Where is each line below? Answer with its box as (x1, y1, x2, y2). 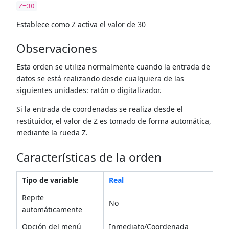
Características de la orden (16, 149, 162, 165)
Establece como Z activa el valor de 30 (16, 19, 146, 29)
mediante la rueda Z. (16, 128, 88, 138)
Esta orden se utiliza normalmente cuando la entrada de (16, 62, 210, 72)
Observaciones (16, 40, 97, 56)
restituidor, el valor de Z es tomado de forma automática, (16, 116, 211, 126)
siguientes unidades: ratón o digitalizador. (16, 85, 162, 96)
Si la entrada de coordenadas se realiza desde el (16, 104, 183, 114)
